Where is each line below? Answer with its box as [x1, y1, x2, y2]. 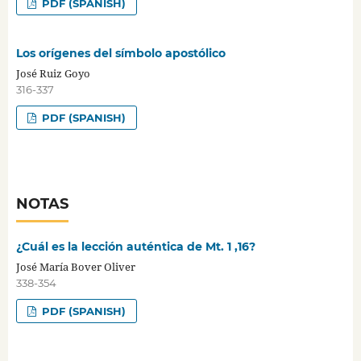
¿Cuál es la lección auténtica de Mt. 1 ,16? [15, 239, 255, 255]
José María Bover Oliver [15, 259, 135, 275]
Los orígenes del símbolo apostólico [15, 46, 226, 61]
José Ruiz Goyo [15, 66, 90, 81]
